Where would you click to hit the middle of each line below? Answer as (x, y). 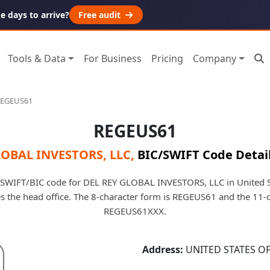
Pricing (168, 59)
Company (215, 59)
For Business (113, 59)
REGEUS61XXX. (135, 211)
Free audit (101, 15)
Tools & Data (37, 59)
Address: (163, 249)
